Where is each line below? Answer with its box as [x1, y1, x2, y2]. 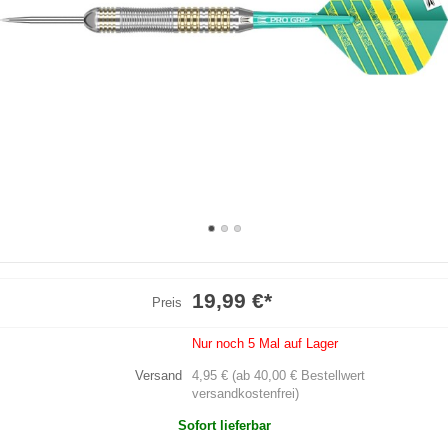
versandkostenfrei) [191, 385, 299, 401]
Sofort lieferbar [177, 417, 271, 433]
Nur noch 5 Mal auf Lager [191, 335, 338, 351]
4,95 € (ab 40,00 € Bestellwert [191, 367, 365, 383]
